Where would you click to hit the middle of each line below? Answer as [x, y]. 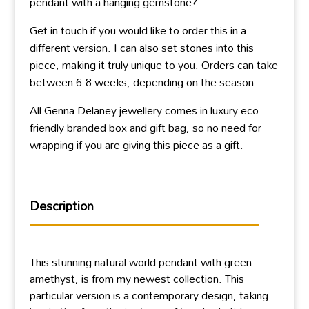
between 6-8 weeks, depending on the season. [143, 82]
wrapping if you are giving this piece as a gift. [136, 145]
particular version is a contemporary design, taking [149, 296]
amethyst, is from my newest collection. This [137, 279]
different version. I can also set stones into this [141, 48]
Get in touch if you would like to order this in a [138, 31]
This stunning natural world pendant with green [140, 262]
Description [61, 206]
